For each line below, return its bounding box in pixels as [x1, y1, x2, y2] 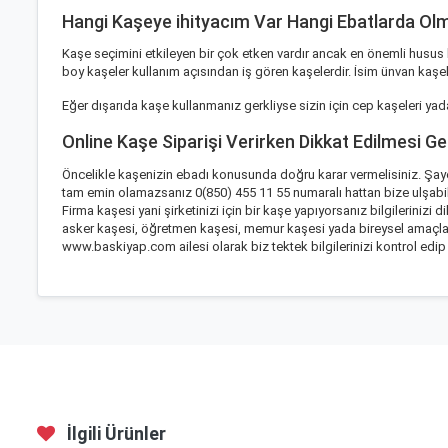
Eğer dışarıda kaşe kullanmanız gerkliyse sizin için [62, 98, 352, 114]
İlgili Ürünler [63, 422, 166, 444]
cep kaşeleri [352, 98, 422, 114]
